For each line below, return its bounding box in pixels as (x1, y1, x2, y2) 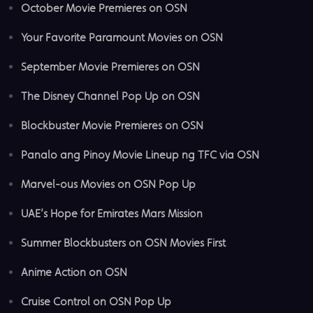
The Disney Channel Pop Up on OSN (21, 89, 200, 103)
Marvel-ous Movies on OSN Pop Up (21, 177, 196, 191)
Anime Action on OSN (21, 265, 127, 279)
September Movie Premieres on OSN (21, 59, 200, 73)
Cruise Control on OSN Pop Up (21, 294, 171, 308)
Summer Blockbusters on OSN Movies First (21, 235, 226, 249)
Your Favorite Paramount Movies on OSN (21, 30, 223, 44)
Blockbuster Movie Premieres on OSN (21, 118, 203, 132)
